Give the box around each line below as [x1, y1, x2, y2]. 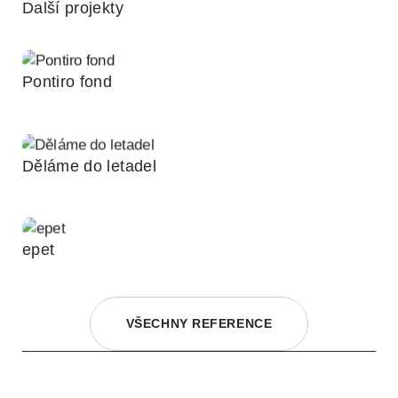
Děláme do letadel [21, 155, 157, 175]
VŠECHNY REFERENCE [125, 316, 273, 331]
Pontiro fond [21, 72, 113, 92]
